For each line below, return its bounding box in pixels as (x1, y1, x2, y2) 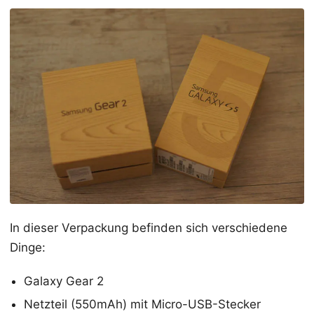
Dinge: (10, 240, 46, 255)
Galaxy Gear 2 (24, 274, 104, 289)
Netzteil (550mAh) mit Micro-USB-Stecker (24, 297, 261, 312)
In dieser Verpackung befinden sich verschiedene (10, 221, 287, 235)
